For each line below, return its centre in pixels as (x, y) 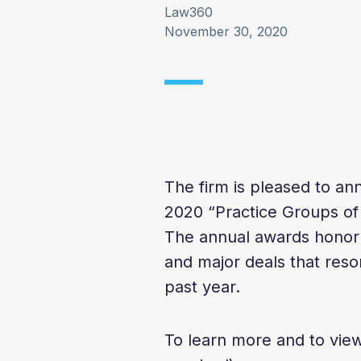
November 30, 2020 (226, 31)
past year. (203, 287)
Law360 (189, 12)
